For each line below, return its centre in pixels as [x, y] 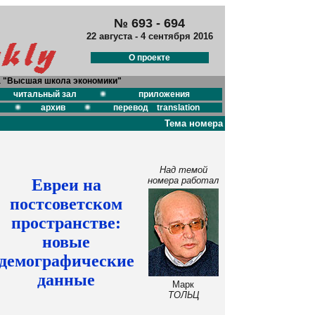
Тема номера [194, 123]
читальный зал [45, 94]
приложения [164, 94]
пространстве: [66, 223]
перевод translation [156, 108]
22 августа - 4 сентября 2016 [149, 36]
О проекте [149, 58]
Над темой [183, 170]
